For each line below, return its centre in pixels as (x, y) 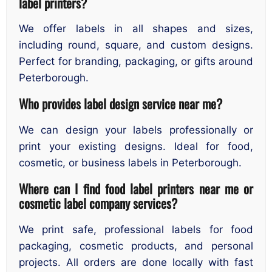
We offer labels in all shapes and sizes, (136, 29)
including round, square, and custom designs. (136, 45)
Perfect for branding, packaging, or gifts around (136, 61)
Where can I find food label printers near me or (136, 189)
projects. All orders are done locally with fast (136, 262)
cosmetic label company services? (98, 203)
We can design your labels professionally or (136, 130)
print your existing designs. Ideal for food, (136, 146)
